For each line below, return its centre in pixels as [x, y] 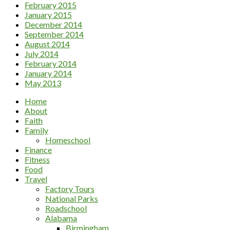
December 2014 [53, 25]
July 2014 [42, 54]
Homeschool [68, 140]
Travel [36, 179]
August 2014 [47, 44]
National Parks [72, 199]
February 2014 [51, 64]
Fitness [37, 160]
